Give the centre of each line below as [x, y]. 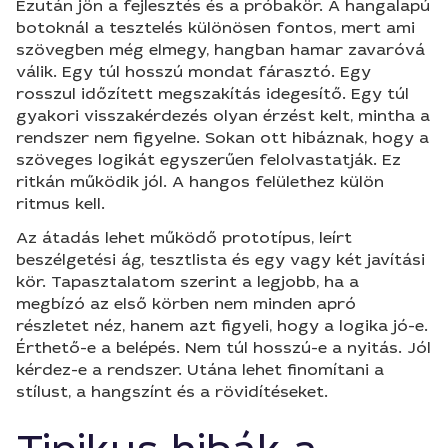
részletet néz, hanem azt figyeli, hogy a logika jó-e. [222, 325]
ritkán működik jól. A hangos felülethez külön [200, 181]
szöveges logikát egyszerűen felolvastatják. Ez [208, 159]
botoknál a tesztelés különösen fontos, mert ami [215, 27]
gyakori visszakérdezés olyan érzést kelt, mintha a [223, 115]
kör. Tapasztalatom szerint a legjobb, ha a [187, 281]
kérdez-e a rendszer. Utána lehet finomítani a [200, 369]
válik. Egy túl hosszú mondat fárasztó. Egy [193, 71]
